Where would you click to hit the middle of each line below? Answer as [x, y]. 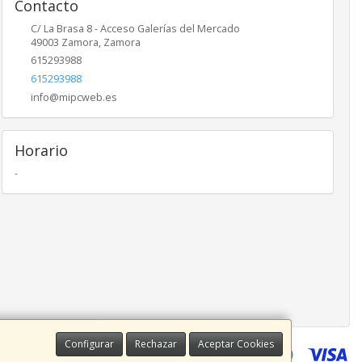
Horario [41, 150]
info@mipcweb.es [74, 97]
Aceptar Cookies [236, 344]
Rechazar [156, 344]
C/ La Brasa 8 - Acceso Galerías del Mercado [135, 28]
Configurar [89, 344]
